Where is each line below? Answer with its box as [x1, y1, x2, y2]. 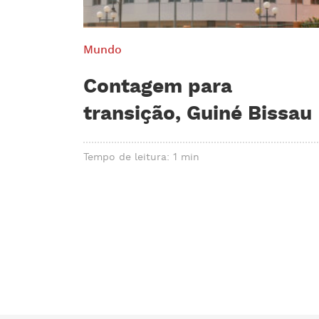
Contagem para [83, 73, 232, 100]
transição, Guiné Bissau [83, 100, 312, 127]
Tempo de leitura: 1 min [83, 150, 199, 164]
